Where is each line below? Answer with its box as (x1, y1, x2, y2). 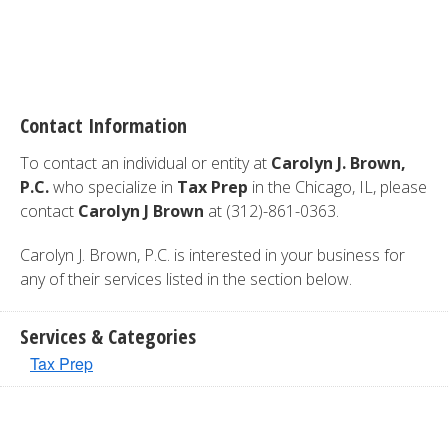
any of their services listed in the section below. (20, 268, 352, 290)
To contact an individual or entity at (20, 152, 271, 174)
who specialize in (49, 176, 177, 198)
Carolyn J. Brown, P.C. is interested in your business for (20, 244, 405, 266)
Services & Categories (20, 323, 196, 350)
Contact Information (20, 112, 187, 139)
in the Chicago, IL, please (248, 176, 427, 198)
